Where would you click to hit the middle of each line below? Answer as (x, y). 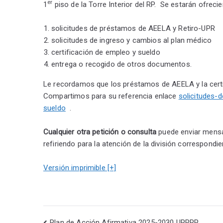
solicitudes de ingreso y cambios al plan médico (132, 40)
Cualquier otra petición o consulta (100, 132)
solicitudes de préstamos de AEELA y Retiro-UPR (133, 28)
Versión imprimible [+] (80, 168)
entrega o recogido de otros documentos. (121, 64)
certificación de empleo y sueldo (106, 52)
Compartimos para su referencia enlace (111, 96)
